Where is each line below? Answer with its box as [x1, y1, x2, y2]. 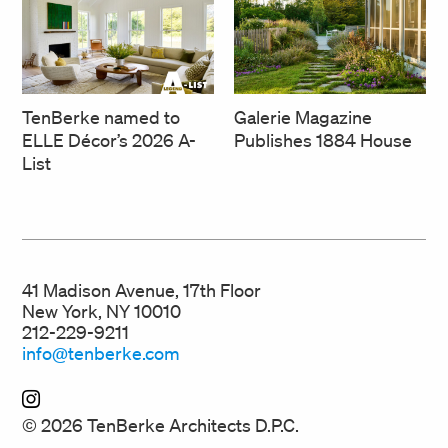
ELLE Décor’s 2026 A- [22, 129, 196, 152]
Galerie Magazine [234, 106, 372, 129]
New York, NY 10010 [22, 300, 181, 323]
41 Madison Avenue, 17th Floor [22, 279, 261, 302]
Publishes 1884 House [234, 129, 412, 152]
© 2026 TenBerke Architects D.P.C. [22, 414, 299, 437]
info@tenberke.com [22, 342, 180, 365]
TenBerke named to [22, 106, 180, 129]
